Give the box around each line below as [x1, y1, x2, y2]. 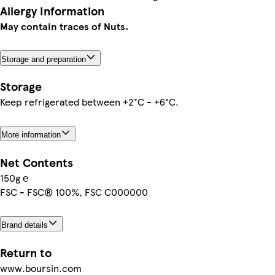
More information [1, 130, 61, 140]
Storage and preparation [1, 54, 86, 64]
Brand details [1, 220, 48, 230]
